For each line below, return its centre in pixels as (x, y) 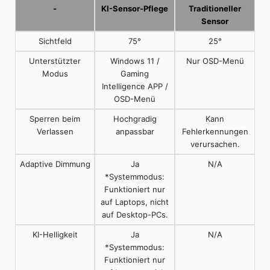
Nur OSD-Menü (215, 61)
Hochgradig (135, 119)
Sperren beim (55, 119)
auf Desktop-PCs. (135, 215)
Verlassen (55, 132)
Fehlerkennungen (215, 132)
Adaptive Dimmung (55, 164)
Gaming (135, 74)
